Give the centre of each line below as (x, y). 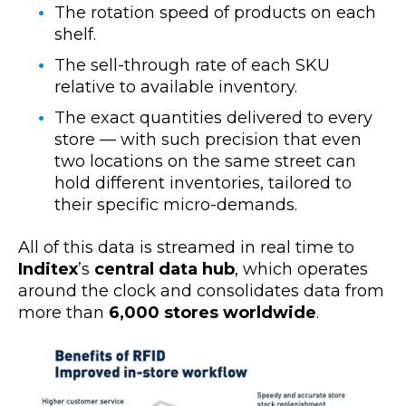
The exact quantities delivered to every (213, 118)
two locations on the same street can (205, 162)
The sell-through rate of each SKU (192, 66)
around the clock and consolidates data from (201, 290)
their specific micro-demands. (176, 205)
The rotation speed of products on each (215, 13)
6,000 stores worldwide (213, 312)
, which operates (301, 269)
